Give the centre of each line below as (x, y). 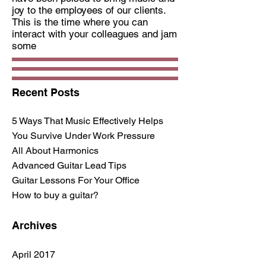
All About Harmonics (55, 151)
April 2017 (34, 254)
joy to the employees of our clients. (89, 10)
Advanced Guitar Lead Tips (69, 165)
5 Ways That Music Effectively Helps (88, 121)
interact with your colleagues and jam (94, 34)
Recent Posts (46, 92)
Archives (34, 225)
